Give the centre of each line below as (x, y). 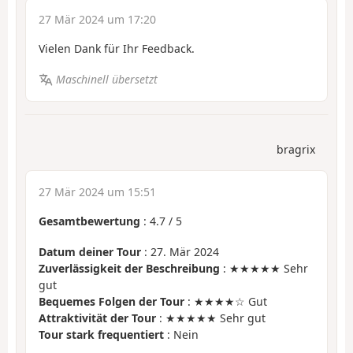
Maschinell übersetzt (106, 79)
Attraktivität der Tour (97, 318)
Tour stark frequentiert (101, 334)
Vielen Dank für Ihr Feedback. (117, 49)
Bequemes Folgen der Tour (111, 301)
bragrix (296, 150)
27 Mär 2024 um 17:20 (97, 20)
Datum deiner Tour (90, 251)
